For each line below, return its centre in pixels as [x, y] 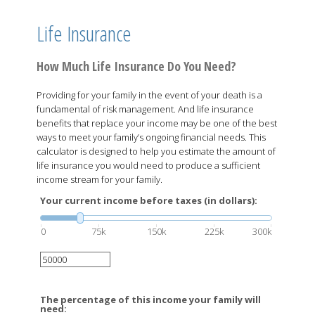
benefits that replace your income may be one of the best [157, 123]
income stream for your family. [99, 179]
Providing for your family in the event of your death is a [149, 95]
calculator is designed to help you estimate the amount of [156, 151]
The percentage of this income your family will [150, 300]
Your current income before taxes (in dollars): [149, 200]
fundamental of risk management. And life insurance [145, 109]
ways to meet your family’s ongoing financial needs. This [151, 137]
